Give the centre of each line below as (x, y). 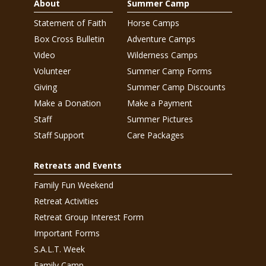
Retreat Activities (66, 201)
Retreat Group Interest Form (88, 217)
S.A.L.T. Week (59, 249)
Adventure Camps (161, 39)
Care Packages (156, 135)
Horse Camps (153, 23)
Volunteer (52, 71)
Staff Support (59, 135)
